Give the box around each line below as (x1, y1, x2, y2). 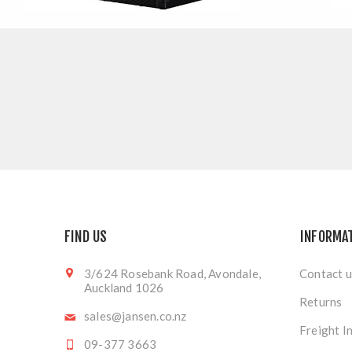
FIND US (64, 227, 108, 245)
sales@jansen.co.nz (84, 308, 187, 323)
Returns (299, 294, 343, 309)
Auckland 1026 (84, 280, 164, 295)
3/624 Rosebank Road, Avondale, (84, 266, 261, 280)
